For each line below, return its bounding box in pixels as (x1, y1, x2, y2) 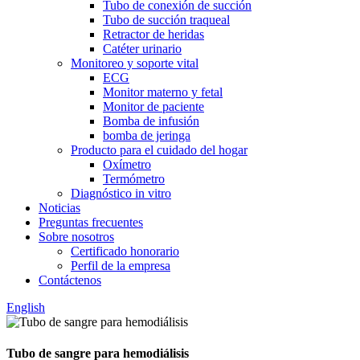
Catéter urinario (103, 42, 182, 55)
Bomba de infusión (103, 114, 199, 128)
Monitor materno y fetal (103, 85, 223, 99)
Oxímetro (103, 157, 151, 171)
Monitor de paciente (103, 100, 204, 113)
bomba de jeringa (103, 129, 190, 142)
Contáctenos (39, 273, 101, 287)
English (6, 301, 45, 314)
